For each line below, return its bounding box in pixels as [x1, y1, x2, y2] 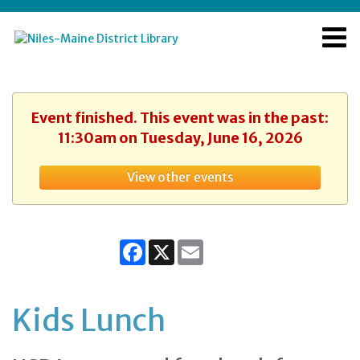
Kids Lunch [12, 301, 166, 339]
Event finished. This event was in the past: [31, 108, 329, 127]
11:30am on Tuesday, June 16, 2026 [57, 129, 303, 147]
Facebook [145, 239, 196, 253]
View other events [126, 170, 234, 185]
